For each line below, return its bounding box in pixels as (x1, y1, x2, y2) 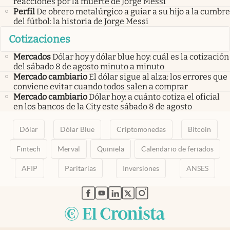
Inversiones (123, 164, 160, 173)
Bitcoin (187, 125, 211, 134)
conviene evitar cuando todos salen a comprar (13, 82, 188, 92)
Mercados (13, 52, 51, 62)
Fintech (16, 145, 41, 154)
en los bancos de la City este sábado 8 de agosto (13, 102, 192, 112)
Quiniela (97, 145, 124, 154)
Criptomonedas (116, 125, 166, 134)
